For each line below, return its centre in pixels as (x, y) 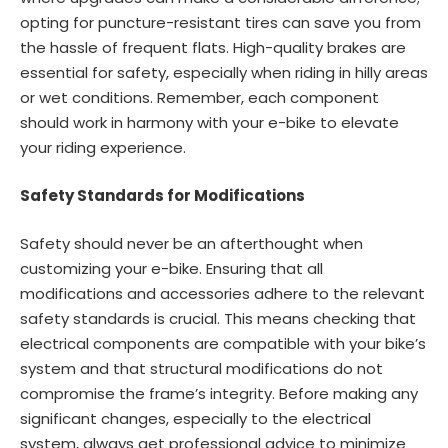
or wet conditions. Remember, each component (199, 98)
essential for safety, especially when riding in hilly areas (224, 73)
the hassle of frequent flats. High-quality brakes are (213, 48)
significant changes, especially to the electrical (195, 419)
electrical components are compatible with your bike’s (223, 344)
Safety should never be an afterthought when (191, 244)
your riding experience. (103, 148)
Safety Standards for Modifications (162, 196)
